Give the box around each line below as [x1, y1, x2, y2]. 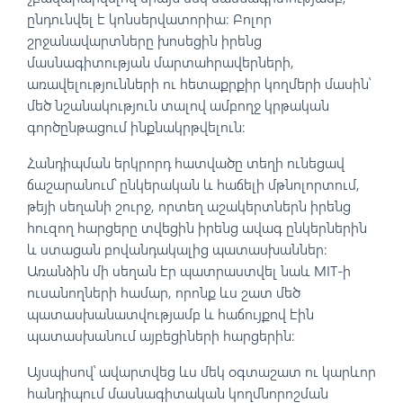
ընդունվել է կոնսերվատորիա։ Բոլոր [27, 9, 272, 29]
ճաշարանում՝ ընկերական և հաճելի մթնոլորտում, [27, 175, 360, 194]
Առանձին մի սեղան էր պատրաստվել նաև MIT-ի [27, 261, 351, 281]
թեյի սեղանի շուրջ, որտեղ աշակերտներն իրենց [27, 196, 351, 216]
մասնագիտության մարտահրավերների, [27, 52, 294, 72]
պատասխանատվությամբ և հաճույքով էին [27, 304, 314, 324]
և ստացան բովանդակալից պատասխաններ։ [27, 239, 327, 259]
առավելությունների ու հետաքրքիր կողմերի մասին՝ [27, 74, 371, 94]
